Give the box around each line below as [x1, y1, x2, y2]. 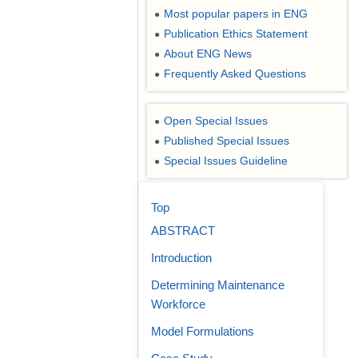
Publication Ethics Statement [164, 27, 308, 40]
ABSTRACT [151, 224, 215, 237]
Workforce [151, 297, 205, 311]
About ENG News [164, 47, 252, 60]
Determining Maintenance [151, 278, 284, 292]
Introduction [151, 251, 212, 265]
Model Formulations [151, 324, 254, 338]
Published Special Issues [164, 134, 289, 147]
